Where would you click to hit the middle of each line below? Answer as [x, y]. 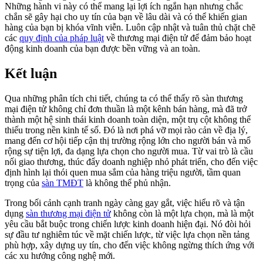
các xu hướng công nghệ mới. [60, 256]
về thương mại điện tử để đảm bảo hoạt [178, 38]
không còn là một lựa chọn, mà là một [182, 214]
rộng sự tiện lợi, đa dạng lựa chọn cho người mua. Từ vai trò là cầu [129, 151]
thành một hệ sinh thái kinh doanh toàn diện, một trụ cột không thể [128, 120]
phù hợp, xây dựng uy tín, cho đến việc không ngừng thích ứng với [129, 245]
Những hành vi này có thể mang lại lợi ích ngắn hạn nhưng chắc [124, 6]
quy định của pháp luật [62, 38]
